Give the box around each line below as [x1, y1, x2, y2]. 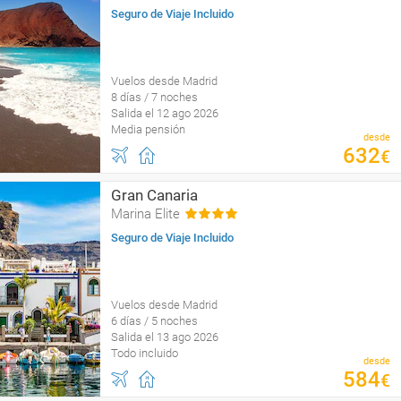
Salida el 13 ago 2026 [111, 330, 218, 344]
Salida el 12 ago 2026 [111, 107, 218, 120]
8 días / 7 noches [111, 90, 198, 104]
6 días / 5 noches [111, 314, 198, 328]
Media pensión [111, 123, 185, 136]
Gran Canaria [111, 186, 198, 204]
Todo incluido [111, 346, 178, 360]
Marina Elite [111, 206, 180, 222]
